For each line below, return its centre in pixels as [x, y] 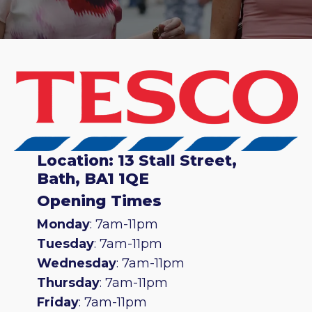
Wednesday [76, 263]
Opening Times [99, 201]
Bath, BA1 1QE [93, 178]
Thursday [68, 282]
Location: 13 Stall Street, [136, 160]
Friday [57, 302]
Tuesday [65, 243]
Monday [63, 224]
